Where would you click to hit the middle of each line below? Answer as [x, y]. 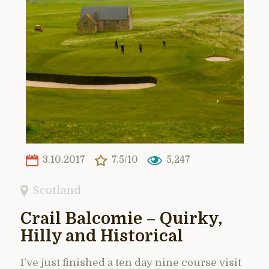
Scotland [57, 190]
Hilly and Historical [102, 236]
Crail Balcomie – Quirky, [121, 219]
